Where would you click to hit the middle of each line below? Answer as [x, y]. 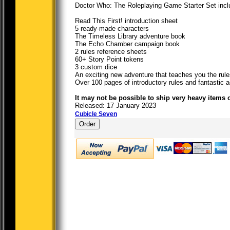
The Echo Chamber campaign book [127, 44]
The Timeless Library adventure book [130, 36]
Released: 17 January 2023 [116, 106]
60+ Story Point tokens [109, 59]
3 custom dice [96, 67]
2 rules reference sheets [111, 52]
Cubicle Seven [96, 114]
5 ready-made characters [112, 28]
